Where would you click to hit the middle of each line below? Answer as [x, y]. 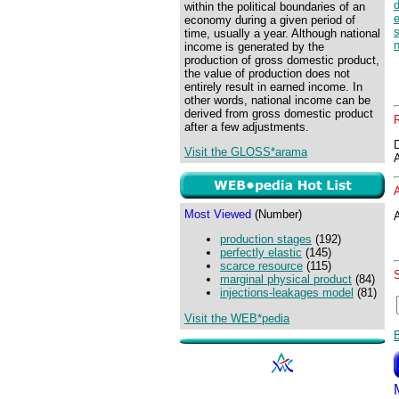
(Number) [277, 214]
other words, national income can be [277, 100]
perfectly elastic [261, 253]
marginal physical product [286, 280]
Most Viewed [218, 214]
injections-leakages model [287, 293]
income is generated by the [254, 47]
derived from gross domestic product [279, 114]
